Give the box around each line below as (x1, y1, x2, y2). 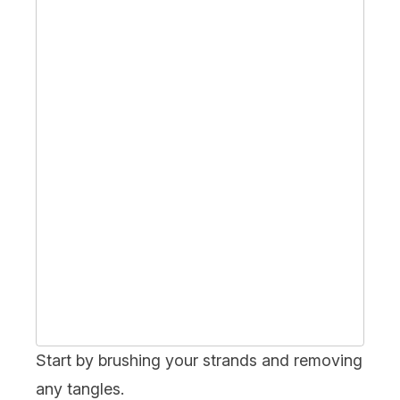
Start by (36, 350, 98, 370)
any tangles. (36, 379, 124, 398)
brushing (98, 350, 161, 370)
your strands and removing (161, 350, 362, 370)
